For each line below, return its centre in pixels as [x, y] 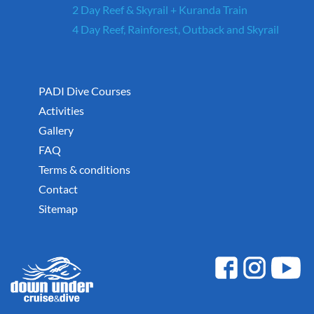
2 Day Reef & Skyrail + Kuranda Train [160, 9]
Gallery [56, 130]
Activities [61, 110]
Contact [58, 189]
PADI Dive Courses [85, 90]
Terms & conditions [84, 169]
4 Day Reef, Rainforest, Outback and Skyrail [176, 29]
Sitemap [58, 208]
